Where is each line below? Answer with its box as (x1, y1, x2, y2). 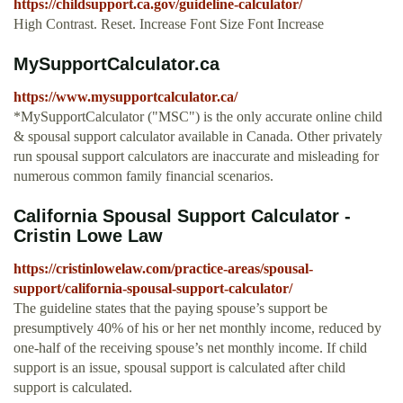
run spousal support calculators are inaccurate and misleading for (13, 148, 379, 165)
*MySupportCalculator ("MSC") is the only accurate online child (13, 109, 382, 125)
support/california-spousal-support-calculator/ (13, 281, 292, 297)
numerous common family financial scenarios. (13, 168, 273, 184)
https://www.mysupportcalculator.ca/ (13, 89, 237, 105)
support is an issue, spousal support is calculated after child (13, 360, 345, 376)
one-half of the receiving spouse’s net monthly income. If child (13, 340, 367, 356)
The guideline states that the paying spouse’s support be (13, 300, 327, 317)
